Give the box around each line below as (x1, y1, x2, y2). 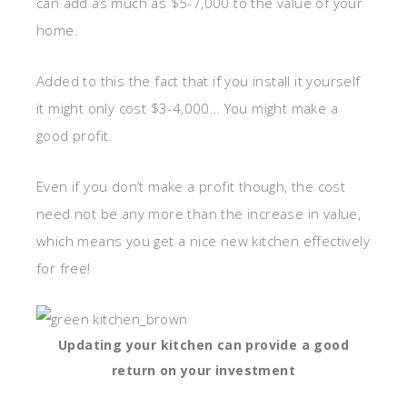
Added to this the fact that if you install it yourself (36, 72, 361, 91)
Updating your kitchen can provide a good (58, 336, 349, 354)
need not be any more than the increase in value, (36, 204, 362, 223)
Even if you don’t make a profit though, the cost (36, 177, 346, 196)
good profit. (36, 126, 113, 145)
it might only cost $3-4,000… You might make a (36, 99, 338, 118)
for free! (36, 259, 91, 278)
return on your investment (112, 362, 295, 380)
